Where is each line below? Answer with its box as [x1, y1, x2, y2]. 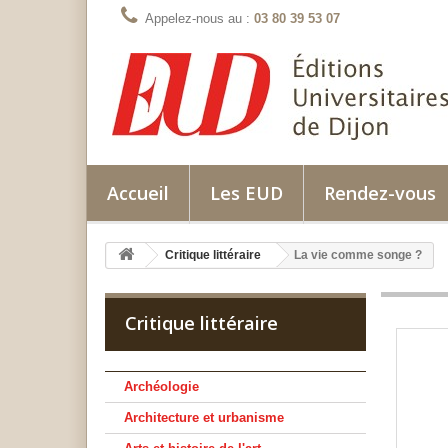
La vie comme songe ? [294, 248, 422, 262]
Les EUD [210, 181, 283, 205]
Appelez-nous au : [145, 11, 254, 26]
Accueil [107, 181, 169, 205]
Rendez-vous [324, 181, 436, 205]
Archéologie [124, 379, 199, 394]
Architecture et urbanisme [124, 410, 284, 425]
